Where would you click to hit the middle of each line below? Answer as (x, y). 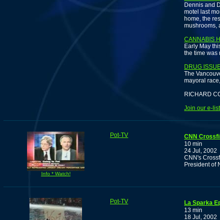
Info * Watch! (56, 174)
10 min (193, 144)
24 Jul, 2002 (201, 151)
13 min (193, 210)
